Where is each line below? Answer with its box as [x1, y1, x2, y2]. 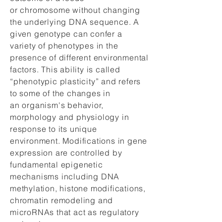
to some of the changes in [10, 88, 111, 98]
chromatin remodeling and [10, 195, 113, 205]
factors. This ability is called [10, 64, 120, 74]
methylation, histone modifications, [10, 183, 146, 193]
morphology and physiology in [10, 112, 129, 122]
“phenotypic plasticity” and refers [10, 76, 141, 86]
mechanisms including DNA [10, 171, 120, 181]
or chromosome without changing [10, 5, 141, 15]
